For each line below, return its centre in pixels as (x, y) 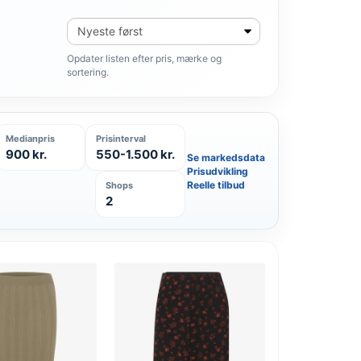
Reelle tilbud (216, 185)
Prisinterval (121, 139)
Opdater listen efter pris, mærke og (144, 58)
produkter (90, 37)
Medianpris (30, 139)
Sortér (81, 24)
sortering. (88, 72)
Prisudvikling (218, 171)
